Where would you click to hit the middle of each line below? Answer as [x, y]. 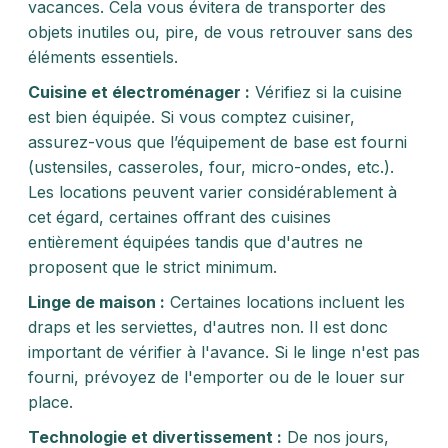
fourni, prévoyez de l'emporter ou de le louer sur [216, 377]
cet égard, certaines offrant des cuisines [179, 217]
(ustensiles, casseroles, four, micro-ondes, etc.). [211, 167]
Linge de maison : [96, 302]
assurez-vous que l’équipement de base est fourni [217, 142]
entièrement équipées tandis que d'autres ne [195, 242]
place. [50, 402]
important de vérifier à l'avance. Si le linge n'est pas [224, 352]
